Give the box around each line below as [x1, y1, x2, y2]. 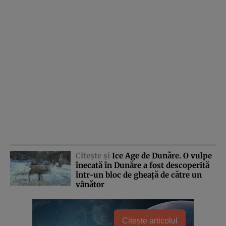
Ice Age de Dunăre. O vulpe [112, 150, 212, 160]
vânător [76, 179, 104, 189]
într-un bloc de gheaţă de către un [76, 169, 202, 180]
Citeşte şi [76, 150, 112, 160]
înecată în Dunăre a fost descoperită [76, 160, 209, 170]
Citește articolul [122, 216, 178, 225]
